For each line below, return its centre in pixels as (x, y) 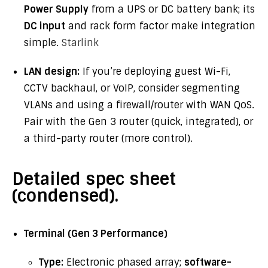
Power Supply (56, 9)
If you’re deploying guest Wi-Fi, (155, 71)
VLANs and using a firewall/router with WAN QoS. (139, 105)
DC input (45, 26)
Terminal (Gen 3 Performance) (96, 234)
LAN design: (52, 71)
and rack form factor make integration (160, 26)
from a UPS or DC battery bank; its (172, 9)
